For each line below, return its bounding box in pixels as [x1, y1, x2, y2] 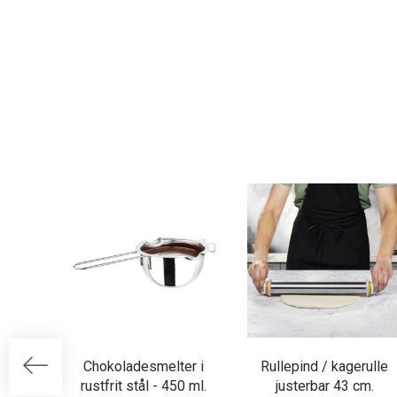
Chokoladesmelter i [83, 357, 204, 375]
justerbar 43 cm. [275, 377, 374, 394]
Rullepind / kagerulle [261, 357, 388, 375]
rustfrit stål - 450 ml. [81, 377, 206, 394]
